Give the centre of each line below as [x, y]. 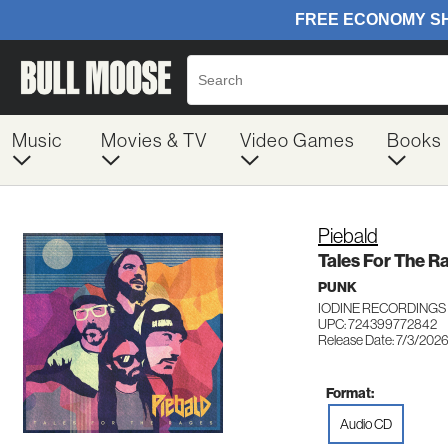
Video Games [297, 140]
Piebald [348, 236]
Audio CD [366, 423]
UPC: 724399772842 [377, 324]
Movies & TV [153, 140]
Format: [350, 393]
